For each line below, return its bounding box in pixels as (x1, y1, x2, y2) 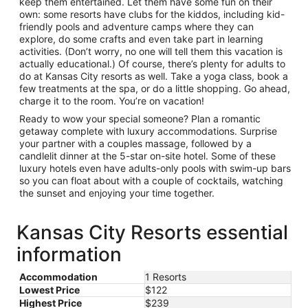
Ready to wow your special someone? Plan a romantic (19, 112, 261, 124)
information (16, 242, 122, 266)
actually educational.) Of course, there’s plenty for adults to (19, 57, 285, 69)
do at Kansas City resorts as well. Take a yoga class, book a (19, 69, 288, 82)
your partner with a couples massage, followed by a (19, 137, 252, 149)
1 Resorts (145, 270, 186, 283)
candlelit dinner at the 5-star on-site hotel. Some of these (19, 149, 276, 162)
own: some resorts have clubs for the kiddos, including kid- (19, 8, 285, 20)
